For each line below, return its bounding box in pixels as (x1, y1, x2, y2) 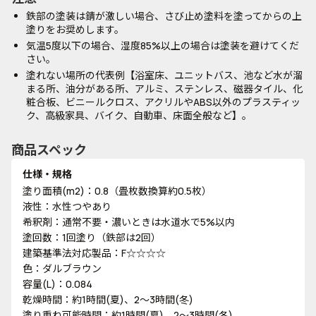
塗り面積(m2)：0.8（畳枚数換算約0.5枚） (23, 184, 212, 197)
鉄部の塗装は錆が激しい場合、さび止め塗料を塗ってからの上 (26, 9, 302, 23)
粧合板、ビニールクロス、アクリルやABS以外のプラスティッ (26, 95, 300, 109)
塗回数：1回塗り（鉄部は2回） (23, 231, 161, 244)
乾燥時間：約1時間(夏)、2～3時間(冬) (23, 293, 193, 306)
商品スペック (11, 141, 87, 158)
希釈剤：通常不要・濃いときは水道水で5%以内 (23, 215, 235, 229)
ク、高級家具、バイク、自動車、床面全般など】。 (26, 109, 252, 122)
